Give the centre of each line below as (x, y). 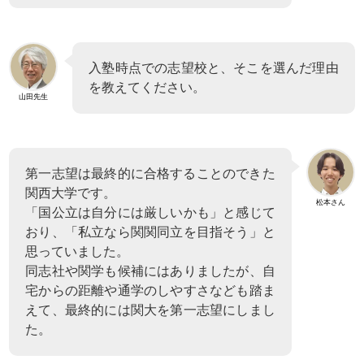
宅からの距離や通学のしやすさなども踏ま (150, 290)
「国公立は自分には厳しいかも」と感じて (150, 212)
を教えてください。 (147, 87)
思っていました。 (78, 251)
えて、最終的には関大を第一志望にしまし (150, 310)
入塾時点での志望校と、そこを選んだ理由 (214, 67)
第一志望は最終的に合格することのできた (150, 173)
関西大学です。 (71, 193)
